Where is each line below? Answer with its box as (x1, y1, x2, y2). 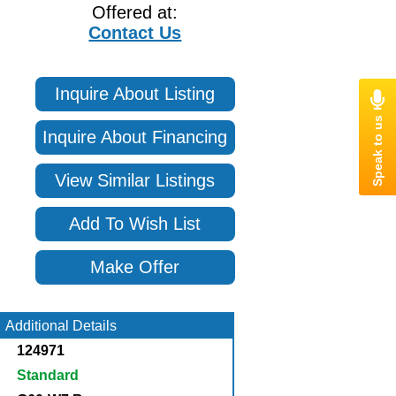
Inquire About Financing (42, 127, 228, 147)
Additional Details (4, 318, 117, 333)
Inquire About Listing (55, 84, 216, 103)
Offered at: (92, 3, 179, 22)
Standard (17, 368, 80, 383)
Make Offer (90, 257, 180, 277)
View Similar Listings (55, 171, 216, 190)
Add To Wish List (69, 214, 202, 233)
